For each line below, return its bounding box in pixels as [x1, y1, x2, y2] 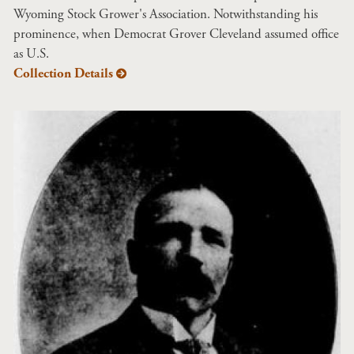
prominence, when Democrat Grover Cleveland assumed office [13, 25, 339, 43]
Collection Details [13, 65, 113, 82]
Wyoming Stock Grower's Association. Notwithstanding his [13, 6, 318, 23]
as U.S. [13, 45, 49, 62]
